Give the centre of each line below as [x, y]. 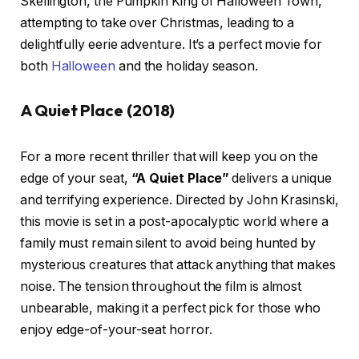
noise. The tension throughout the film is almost [161, 286]
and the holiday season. [186, 66]
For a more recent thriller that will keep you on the [169, 156]
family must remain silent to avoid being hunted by [168, 243]
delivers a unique [280, 178]
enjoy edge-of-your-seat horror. [116, 329]
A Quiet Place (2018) [98, 111]
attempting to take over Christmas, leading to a [157, 22]
